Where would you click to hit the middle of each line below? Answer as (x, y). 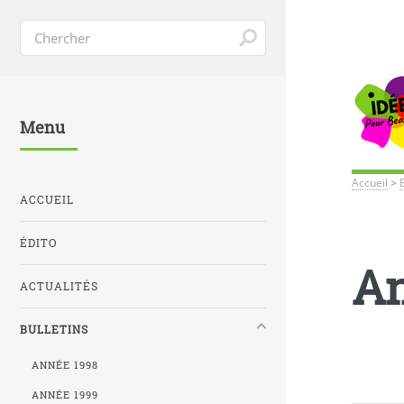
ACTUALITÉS (59, 286)
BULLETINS (54, 329)
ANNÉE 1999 (65, 395)
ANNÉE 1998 (65, 365)
